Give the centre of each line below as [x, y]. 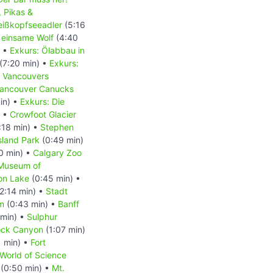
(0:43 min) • [31, 204]
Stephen [57, 127]
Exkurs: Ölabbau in [47, 50]
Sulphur [42, 216]
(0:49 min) [62, 140]
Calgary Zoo [57, 152]
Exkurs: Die [42, 101]
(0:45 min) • [55, 178]
